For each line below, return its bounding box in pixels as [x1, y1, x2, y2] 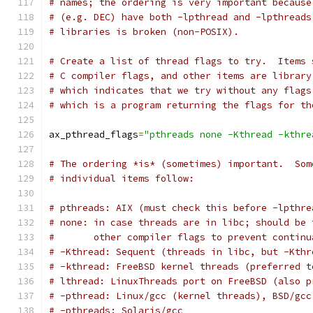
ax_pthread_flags [49, 129, 138, 140]
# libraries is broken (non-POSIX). [49, 26, 239, 38]
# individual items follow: [49, 173, 194, 184]
